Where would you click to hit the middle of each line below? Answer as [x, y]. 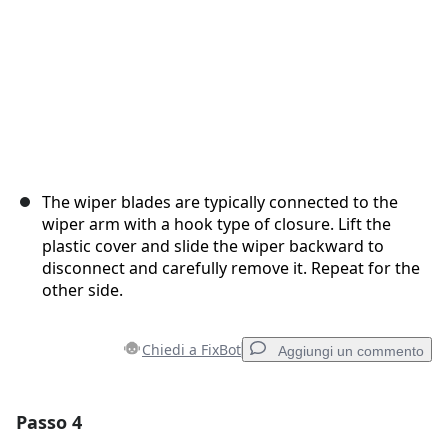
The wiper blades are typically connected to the [220, 202]
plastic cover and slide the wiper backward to [213, 246]
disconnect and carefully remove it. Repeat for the [231, 268]
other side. [82, 290]
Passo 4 [49, 422]
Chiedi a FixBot [191, 350]
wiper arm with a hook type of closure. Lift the [216, 224]
